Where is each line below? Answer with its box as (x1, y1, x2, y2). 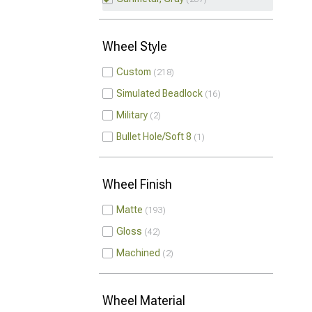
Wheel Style (102, 39, 167, 54)
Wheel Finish (102, 177, 172, 192)
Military (116, 109, 148, 120)
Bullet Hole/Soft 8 (116, 131, 192, 142)
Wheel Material (102, 293, 185, 308)
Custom (116, 66, 151, 77)
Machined (116, 247, 160, 258)
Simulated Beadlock (116, 88, 203, 99)
